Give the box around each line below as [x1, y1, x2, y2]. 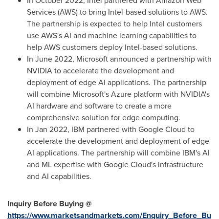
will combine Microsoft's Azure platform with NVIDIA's [27, 88, 210, 100]
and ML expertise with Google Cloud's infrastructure [27, 159, 203, 170]
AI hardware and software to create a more [27, 100, 172, 111]
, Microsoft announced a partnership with [72, 53, 212, 65]
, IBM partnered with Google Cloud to [67, 124, 195, 135]
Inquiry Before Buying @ [7, 198, 92, 209]
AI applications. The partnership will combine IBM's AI [27, 147, 210, 158]
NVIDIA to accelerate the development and [27, 65, 174, 76]
